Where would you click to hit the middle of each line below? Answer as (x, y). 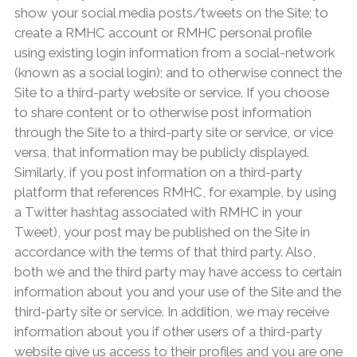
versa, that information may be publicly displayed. (161, 153)
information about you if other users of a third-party (168, 332)
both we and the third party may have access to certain (178, 272)
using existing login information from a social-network (174, 53)
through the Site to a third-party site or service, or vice (173, 133)
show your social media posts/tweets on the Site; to (171, 13)
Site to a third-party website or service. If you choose (171, 93)
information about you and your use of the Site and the (177, 292)
